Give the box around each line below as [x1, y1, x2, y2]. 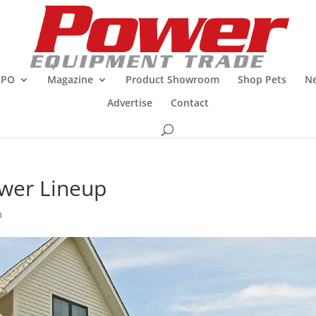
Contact [171, 96, 209, 109]
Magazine [47, 73, 93, 86]
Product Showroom [126, 73, 219, 86]
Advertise [107, 96, 152, 109]
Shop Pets [238, 73, 286, 86]
